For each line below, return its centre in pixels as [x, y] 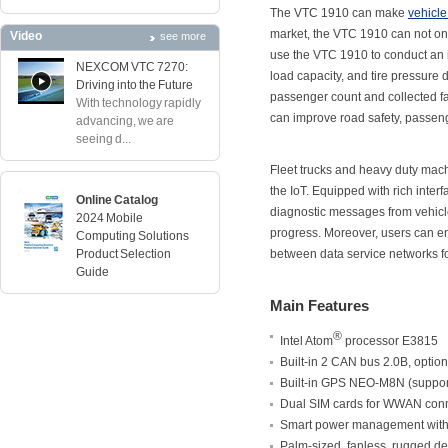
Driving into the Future [134, 85]
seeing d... [103, 139]
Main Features [319, 305]
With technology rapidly [138, 103]
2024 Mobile [109, 218]
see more [183, 36]
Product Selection [123, 254]
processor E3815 [390, 341]
